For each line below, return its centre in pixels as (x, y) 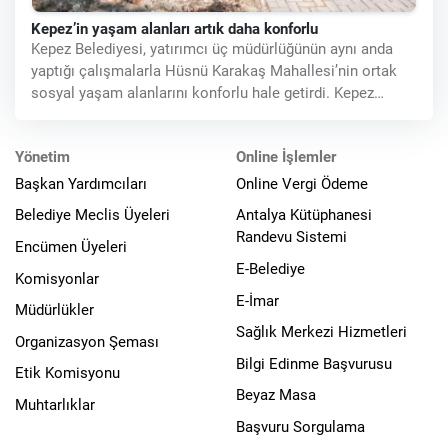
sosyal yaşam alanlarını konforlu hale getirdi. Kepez (202, 93)
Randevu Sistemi (291, 237)
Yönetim (42, 157)
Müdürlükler (54, 310)
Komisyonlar (57, 278)
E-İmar (257, 300)
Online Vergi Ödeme (302, 183)
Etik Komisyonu (67, 373)
